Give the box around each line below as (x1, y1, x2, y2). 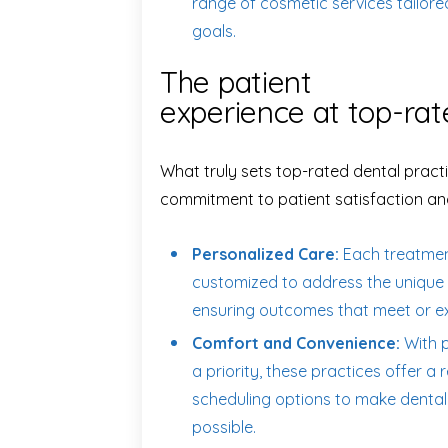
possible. (192, 417, 256, 437)
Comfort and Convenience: (192, 333, 400, 353)
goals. (192, 21, 236, 41)
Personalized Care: (192, 244, 339, 264)
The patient (160, 63, 312, 101)
